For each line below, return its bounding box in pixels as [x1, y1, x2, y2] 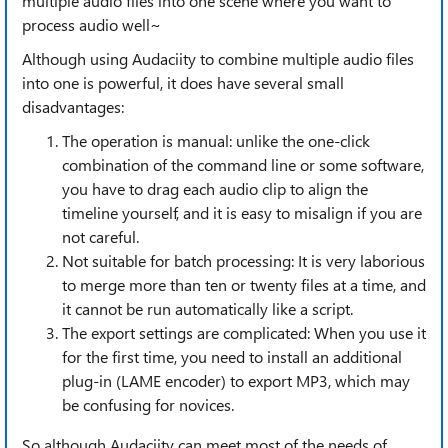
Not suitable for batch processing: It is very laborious [62, 250, 425, 271]
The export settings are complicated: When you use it [62, 322, 426, 343]
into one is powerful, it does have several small [22, 72, 344, 93]
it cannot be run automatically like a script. [62, 298, 353, 319]
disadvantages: [22, 96, 124, 117]
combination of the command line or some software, [62, 154, 424, 175]
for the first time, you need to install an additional [62, 346, 402, 367]
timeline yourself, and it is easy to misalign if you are [62, 202, 422, 223]
